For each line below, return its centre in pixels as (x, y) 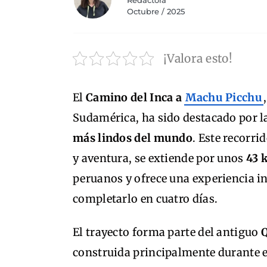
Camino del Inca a (135, 97)
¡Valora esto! (198, 58)
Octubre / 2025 (156, 11)
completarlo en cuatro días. (145, 199)
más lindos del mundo (133, 138)
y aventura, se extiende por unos (159, 158)
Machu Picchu (224, 97)
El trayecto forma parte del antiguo (167, 232)
